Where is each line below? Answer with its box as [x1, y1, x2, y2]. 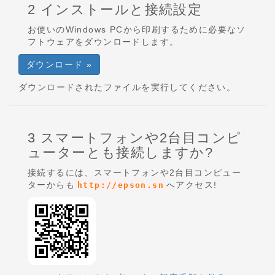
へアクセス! [166, 180, 217, 190]
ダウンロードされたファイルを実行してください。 [18, 82, 236, 92]
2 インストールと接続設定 [28, 2, 203, 17]
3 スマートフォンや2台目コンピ [28, 130, 242, 145]
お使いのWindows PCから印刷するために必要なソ [28, 25, 246, 34]
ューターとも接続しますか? [28, 145, 214, 160]
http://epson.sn [77, 180, 164, 190]
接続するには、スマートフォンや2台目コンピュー [28, 168, 242, 177]
